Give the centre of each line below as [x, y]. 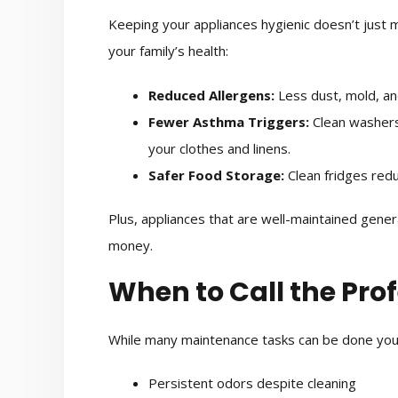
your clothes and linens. [219, 148]
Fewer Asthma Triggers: [229, 121]
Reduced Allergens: [211, 95]
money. [131, 246]
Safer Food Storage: [216, 175]
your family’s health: [168, 51]
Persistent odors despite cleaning [252, 383]
